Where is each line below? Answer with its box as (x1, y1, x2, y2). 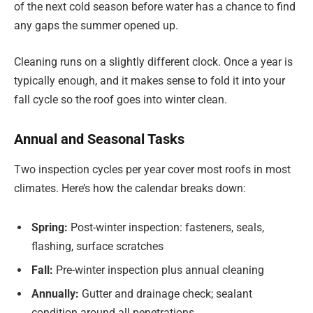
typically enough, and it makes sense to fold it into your (14, 74, 285, 87)
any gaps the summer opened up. (14, 19, 178, 33)
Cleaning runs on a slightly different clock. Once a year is (14, 55, 293, 68)
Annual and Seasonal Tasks (14, 130, 184, 147)
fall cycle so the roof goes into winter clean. (14, 93, 227, 106)
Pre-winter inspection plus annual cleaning (53, 263, 264, 277)
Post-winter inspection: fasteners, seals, (68, 220, 264, 234)
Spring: (31, 220, 68, 234)
